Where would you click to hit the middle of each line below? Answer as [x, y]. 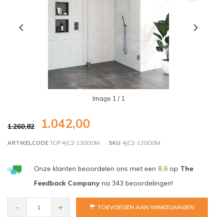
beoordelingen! [148, 183]
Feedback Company [67, 183]
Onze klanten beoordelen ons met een [96, 169]
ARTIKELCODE [28, 143]
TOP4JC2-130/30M [74, 143]
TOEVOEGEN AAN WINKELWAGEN [146, 207]
